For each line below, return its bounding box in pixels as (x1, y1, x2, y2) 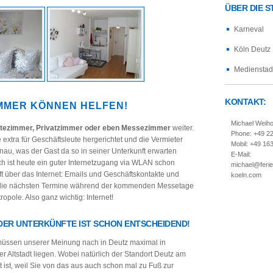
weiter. (171, 124, 194, 133)
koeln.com (231, 171, 261, 179)
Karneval (234, 25, 264, 34)
